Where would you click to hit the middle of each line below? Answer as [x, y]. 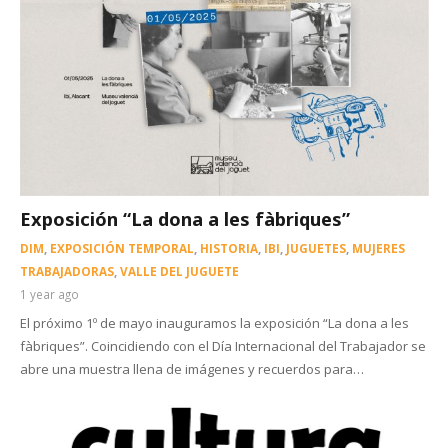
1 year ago [49, 293]
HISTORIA [228, 247]
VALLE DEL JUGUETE [179, 270]
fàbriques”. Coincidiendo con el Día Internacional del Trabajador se [222, 346]
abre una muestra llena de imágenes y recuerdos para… [191, 369]
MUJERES [378, 247]
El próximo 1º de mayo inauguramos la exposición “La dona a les [214, 323]
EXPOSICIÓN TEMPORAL [121, 247]
